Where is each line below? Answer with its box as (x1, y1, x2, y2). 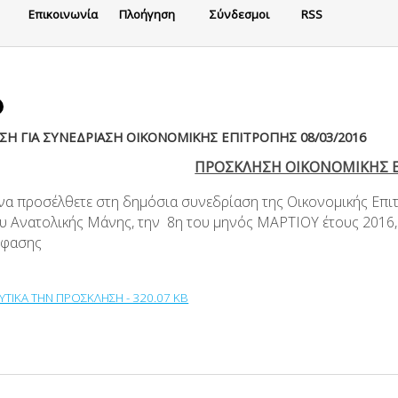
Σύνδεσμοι (210, 5, 270, 22)
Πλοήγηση (119, 5, 176, 22)
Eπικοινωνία (28, 5, 99, 22)
